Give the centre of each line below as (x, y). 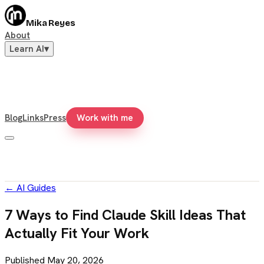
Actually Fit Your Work (77, 233)
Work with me (105, 118)
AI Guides (36, 188)
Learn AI (27, 49)
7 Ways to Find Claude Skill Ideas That (125, 214)
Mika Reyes (51, 23)
